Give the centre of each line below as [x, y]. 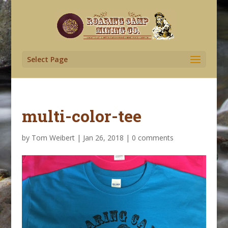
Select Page [47, 59]
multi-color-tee [81, 116]
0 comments [152, 138]
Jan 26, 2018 [103, 138]
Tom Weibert [53, 138]
